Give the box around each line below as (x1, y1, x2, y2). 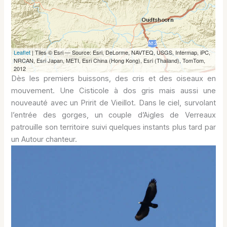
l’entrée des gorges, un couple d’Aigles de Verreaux (11, 110, 216, 120)
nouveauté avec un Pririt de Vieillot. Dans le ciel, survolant (11, 98, 216, 107)
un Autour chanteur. (11, 134, 78, 144)
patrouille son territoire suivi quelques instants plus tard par (11, 122, 216, 132)
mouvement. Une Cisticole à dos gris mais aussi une (11, 86, 216, 95)
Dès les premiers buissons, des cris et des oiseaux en (11, 73, 216, 83)
